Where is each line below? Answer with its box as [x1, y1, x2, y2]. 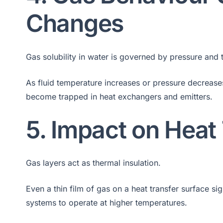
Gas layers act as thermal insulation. [26, 158, 161, 168]
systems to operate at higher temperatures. [26, 198, 187, 208]
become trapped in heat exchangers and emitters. [26, 91, 213, 102]
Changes [26, 8, 123, 38]
